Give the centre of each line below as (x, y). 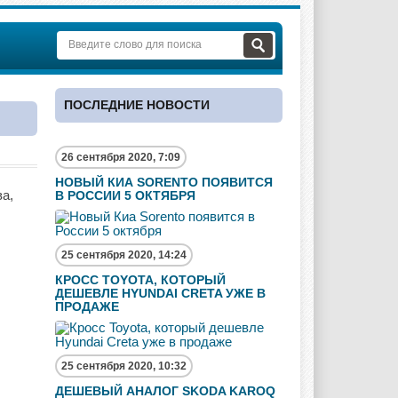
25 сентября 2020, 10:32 (124, 366)
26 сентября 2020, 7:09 (121, 157)
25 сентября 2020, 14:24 (124, 255)
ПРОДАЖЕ (87, 306)
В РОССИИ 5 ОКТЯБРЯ (125, 195)
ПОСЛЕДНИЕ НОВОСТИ (137, 105)
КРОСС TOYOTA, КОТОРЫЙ (140, 280)
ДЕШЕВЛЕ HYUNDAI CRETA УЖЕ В (160, 293)
